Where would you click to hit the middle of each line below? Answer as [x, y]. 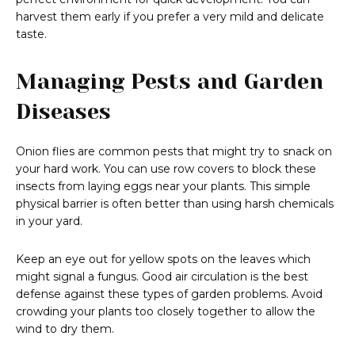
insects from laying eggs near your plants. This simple [163, 187]
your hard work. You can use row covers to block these [166, 169]
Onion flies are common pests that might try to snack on [174, 152]
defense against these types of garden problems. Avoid [169, 294]
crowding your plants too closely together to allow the [166, 312]
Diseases [63, 112]
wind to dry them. [65, 329]
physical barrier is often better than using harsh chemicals [175, 204]
